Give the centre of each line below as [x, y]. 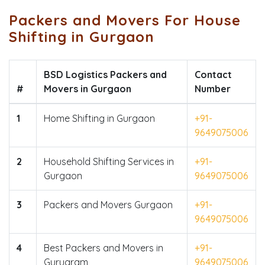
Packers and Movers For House [125, 20]
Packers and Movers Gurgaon [108, 204]
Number [213, 88]
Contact [213, 74]
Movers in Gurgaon [88, 88]
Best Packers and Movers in [104, 248]
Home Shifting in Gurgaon [99, 118]
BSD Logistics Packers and [105, 74]
